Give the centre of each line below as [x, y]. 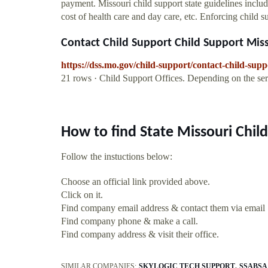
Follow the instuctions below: [117, 156]
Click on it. [82, 194]
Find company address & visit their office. [140, 234]
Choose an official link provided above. [135, 181]
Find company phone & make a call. [130, 221]
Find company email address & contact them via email [163, 208]
